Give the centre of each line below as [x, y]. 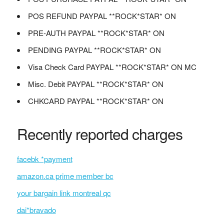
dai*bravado [36, 210]
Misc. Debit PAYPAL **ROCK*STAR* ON [95, 84]
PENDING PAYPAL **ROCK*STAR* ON [94, 50]
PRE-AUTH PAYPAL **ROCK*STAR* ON [96, 33]
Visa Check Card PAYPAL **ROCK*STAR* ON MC [112, 67]
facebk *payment [44, 159]
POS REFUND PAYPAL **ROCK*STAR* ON [102, 16]
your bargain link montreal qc [64, 193]
